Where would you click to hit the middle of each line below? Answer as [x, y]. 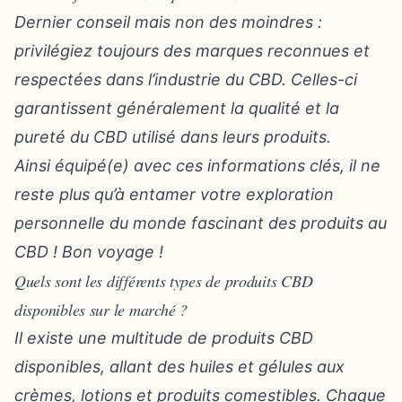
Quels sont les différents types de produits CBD [164, 281]
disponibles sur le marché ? [101, 310]
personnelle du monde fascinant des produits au [201, 223]
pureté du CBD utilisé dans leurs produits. [173, 137]
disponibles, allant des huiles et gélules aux [179, 367]
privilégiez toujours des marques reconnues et [192, 51]
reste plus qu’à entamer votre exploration [174, 194]
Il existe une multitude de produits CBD [164, 338]
